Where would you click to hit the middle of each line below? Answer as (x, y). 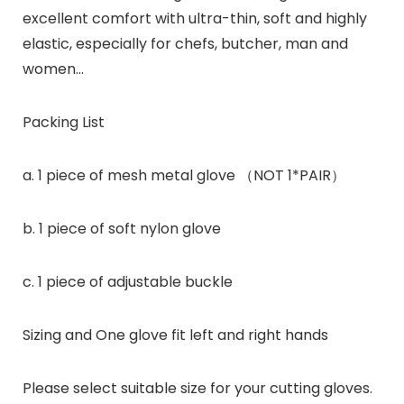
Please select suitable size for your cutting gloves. (197, 388)
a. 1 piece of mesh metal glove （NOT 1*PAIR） (184, 175)
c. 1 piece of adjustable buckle (127, 281)
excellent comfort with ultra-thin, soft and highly (194, 18)
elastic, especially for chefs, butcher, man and (185, 43)
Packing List (63, 122)
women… (53, 69)
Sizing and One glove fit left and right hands (175, 335)
